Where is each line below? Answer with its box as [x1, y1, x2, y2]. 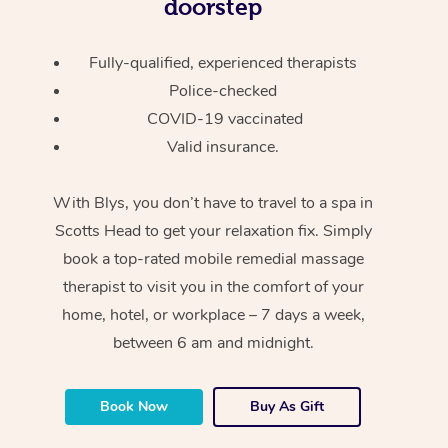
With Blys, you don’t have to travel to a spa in [53, 191, 374, 214]
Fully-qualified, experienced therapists [88, 51, 361, 74]
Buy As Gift [250, 396, 325, 416]
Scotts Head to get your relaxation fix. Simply [54, 219, 372, 242]
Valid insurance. [166, 135, 283, 158]
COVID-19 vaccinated [146, 107, 303, 130]
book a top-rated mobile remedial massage [62, 247, 364, 270]
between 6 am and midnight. [112, 331, 314, 354]
